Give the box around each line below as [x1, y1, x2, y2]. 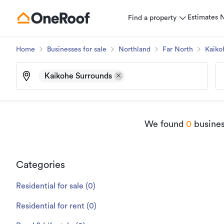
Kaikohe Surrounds [44, 72, 112, 80]
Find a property [128, 14, 176, 21]
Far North [162, 46, 193, 53]
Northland [118, 46, 150, 53]
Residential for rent [16, 202, 84, 210]
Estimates [187, 14, 218, 21]
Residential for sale [16, 182, 83, 190]
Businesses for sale [47, 46, 106, 53]
